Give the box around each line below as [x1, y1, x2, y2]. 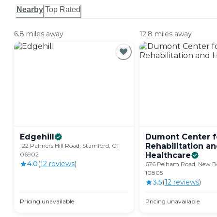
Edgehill [20, 132, 54, 142]
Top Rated [45, 5, 80, 14]
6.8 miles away [14, 30, 63, 39]
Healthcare [145, 151, 191, 160]
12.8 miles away [139, 30, 192, 39]
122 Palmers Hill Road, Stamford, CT [20, 142, 120, 150]
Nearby [16, 5, 43, 14]
